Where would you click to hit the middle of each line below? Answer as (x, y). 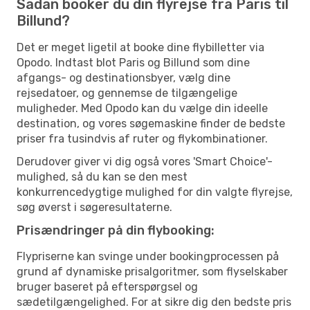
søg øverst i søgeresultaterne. (94, 207)
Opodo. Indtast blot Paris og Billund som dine (133, 62)
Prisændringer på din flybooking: (116, 230)
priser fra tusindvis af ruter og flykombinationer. (142, 138)
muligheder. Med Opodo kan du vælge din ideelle (142, 108)
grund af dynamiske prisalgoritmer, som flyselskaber (152, 271)
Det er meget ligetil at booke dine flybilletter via (140, 47)
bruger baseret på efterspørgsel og (107, 286)
